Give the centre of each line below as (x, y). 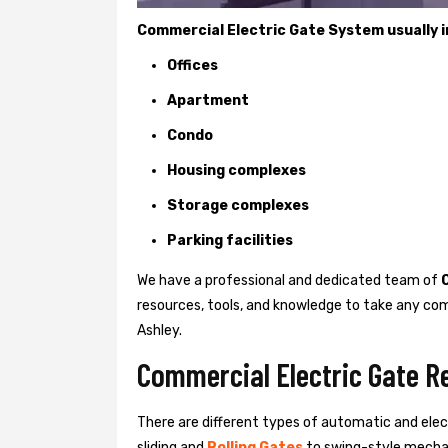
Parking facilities (230, 240)
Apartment (208, 100)
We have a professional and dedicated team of (289, 280)
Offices (192, 65)
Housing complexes (236, 170)
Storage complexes (238, 205)
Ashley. (159, 330)
